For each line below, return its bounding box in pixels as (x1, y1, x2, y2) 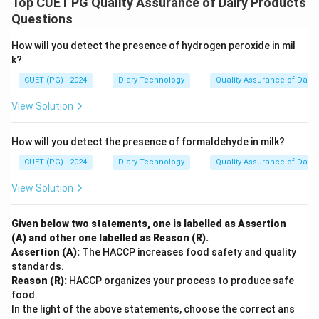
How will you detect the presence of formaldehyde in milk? (11, 136, 285, 147)
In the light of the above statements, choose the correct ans (11, 303, 295, 315)
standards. (11, 261, 64, 272)
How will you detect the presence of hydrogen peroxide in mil (11, 40, 296, 51)
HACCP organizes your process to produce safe (69, 275, 294, 286)
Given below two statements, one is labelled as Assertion (11, 218, 286, 229)
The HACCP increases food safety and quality (82, 246, 296, 258)
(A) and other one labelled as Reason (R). (11, 232, 209, 244)
